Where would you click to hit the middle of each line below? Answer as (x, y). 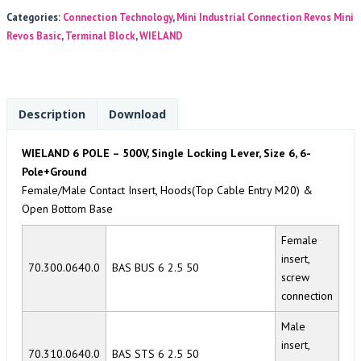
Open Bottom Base (67, 209)
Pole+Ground (54, 172)
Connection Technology (118, 17)
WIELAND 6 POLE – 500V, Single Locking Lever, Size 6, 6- (166, 153)
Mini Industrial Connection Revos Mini (265, 17)
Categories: (35, 17)
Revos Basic (34, 35)
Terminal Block (100, 35)
